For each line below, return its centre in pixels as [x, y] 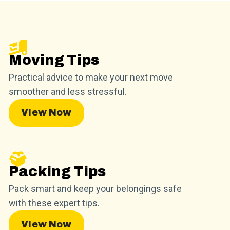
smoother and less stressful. [68, 92]
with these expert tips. [54, 203]
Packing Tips [57, 172]
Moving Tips [54, 60]
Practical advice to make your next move [91, 78]
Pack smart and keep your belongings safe [95, 189]
